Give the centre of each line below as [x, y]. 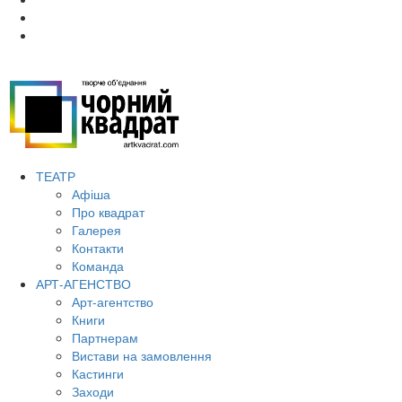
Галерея [96, 229]
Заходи [93, 391]
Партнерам [105, 337]
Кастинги [98, 373]
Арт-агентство [113, 301]
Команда [98, 265]
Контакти [98, 247]
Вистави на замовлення [142, 355]
